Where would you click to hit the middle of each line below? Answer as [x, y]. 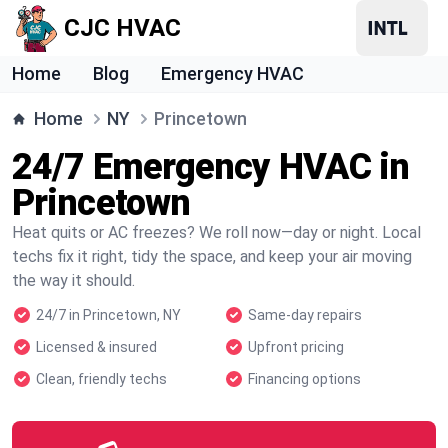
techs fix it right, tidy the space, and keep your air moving [212, 256]
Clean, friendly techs [101, 379]
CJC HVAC [122, 28]
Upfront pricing [296, 347]
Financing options [304, 379]
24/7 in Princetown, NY [108, 315]
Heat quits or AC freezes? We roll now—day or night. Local [216, 232]
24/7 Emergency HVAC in [211, 167]
